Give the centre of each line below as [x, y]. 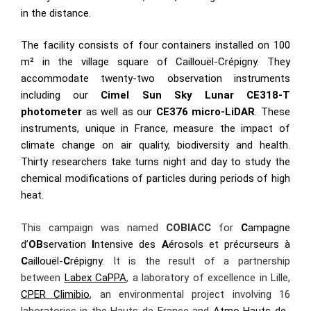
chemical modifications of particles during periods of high [155, 178]
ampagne [269, 227]
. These [273, 112]
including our [61, 95]
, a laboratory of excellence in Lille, [208, 277]
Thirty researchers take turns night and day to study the [155, 162]
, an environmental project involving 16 [190, 294]
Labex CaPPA [95, 277]
